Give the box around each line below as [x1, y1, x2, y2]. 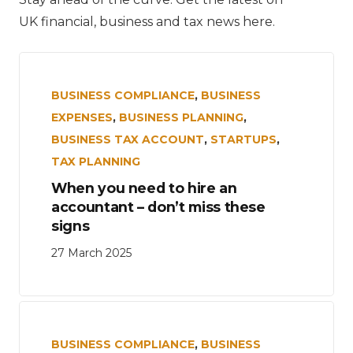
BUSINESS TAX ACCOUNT [51, 132, 204, 147]
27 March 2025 [51, 245, 132, 260]
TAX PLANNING [51, 154, 140, 169]
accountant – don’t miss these [51, 198, 266, 215]
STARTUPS [210, 132, 277, 147]
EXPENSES [51, 110, 113, 124]
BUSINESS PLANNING [119, 110, 243, 124]
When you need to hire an [51, 179, 237, 196]
